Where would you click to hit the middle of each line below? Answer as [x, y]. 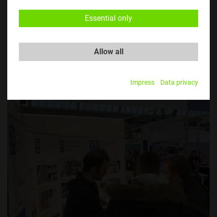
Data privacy [179, 83]
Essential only [108, 18]
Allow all [108, 52]
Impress [142, 83]
